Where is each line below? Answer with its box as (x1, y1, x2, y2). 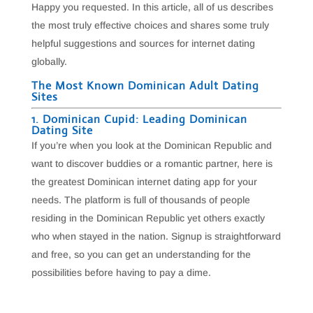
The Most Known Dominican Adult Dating (31, 78, 259, 93)
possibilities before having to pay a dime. (31, 267, 211, 278)
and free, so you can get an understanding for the (31, 249, 251, 260)
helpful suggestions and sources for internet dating (31, 38, 255, 49)
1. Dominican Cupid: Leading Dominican (31, 112, 247, 126)
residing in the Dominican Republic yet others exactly (31, 212, 265, 224)
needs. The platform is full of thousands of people (31, 194, 250, 205)
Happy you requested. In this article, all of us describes (31, 1, 273, 13)
